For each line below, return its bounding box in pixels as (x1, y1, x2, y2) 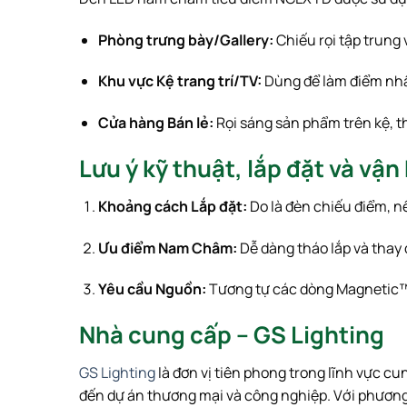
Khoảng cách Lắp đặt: (97, 195, 247, 216)
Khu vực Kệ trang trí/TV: (97, 71, 262, 92)
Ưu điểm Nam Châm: (97, 237, 237, 258)
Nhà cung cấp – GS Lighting (79, 319, 384, 352)
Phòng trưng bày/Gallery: (97, 29, 273, 50)
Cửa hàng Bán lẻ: (97, 113, 213, 134)
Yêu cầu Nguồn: (97, 279, 206, 300)
